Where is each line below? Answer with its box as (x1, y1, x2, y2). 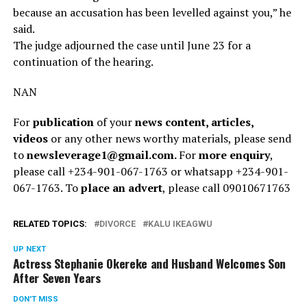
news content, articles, (134, 114, 254, 130)
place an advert (80, 180, 162, 195)
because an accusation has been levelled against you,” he (12, 4, 291, 20)
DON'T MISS (12, 294, 58, 304)
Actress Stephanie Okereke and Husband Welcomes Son (12, 254, 286, 272)
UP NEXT (12, 244, 46, 254)
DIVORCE (99, 218, 136, 229)
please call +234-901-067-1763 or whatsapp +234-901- (12, 163, 288, 179)
